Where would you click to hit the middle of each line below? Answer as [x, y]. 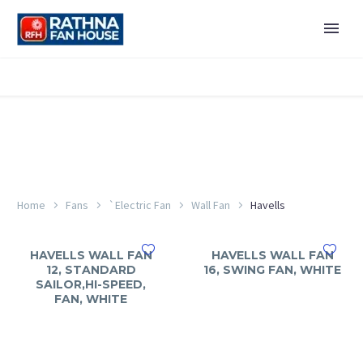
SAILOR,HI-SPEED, [91, 284]
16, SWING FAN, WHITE [272, 270]
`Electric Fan [140, 205]
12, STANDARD [91, 270]
